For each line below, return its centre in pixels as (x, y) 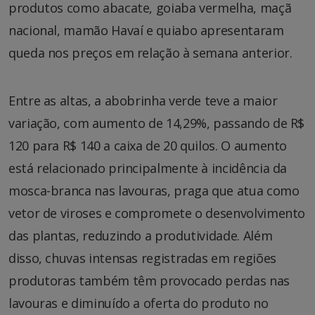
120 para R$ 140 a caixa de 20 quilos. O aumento (148, 146)
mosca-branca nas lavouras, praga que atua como (154, 191)
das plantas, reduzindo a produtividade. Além (141, 236)
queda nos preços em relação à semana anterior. (150, 53)
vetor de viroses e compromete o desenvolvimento (157, 213)
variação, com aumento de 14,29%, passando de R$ (157, 123)
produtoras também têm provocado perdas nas (149, 281)
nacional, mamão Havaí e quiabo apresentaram (146, 31)
